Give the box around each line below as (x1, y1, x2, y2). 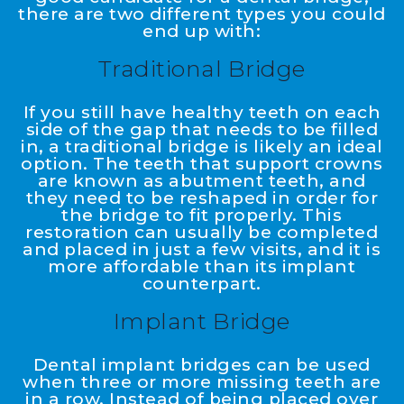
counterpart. (142, 273, 262, 295)
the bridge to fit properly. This (61, 205, 343, 226)
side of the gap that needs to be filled (25, 119, 379, 141)
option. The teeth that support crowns (21, 153, 383, 175)
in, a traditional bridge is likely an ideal (21, 136, 383, 158)
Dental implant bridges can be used (32, 354, 371, 376)
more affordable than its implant (48, 256, 356, 278)
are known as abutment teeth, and (37, 170, 366, 192)
